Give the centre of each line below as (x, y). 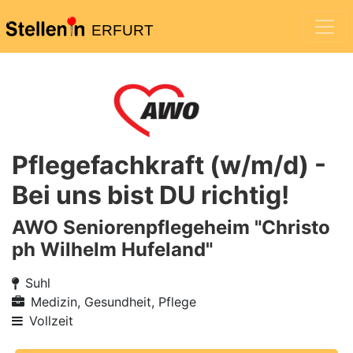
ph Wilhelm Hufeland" (112, 249)
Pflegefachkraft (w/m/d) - (169, 165)
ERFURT (122, 30)
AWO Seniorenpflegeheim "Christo (171, 227)
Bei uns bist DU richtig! (150, 195)
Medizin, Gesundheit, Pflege (113, 302)
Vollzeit (51, 321)
